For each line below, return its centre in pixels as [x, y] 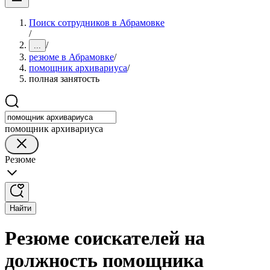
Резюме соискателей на [105, 238]
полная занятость [64, 79]
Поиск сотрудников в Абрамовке [97, 23]
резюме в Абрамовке [71, 57]
